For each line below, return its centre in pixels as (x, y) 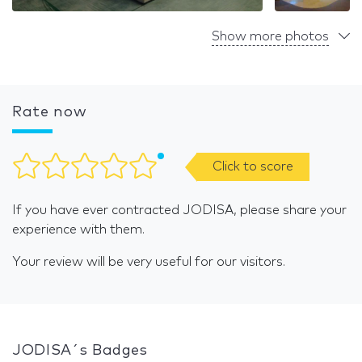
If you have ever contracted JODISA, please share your (179, 210)
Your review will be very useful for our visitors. (149, 262)
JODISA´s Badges (80, 351)
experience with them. (78, 230)
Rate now (50, 113)
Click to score (253, 167)
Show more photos (270, 37)
